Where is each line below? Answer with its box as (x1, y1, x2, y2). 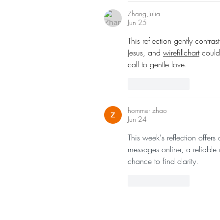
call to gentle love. (128, 59, 187, 70)
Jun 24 (128, 114, 147, 124)
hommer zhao (128, 106, 167, 115)
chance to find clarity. (128, 156, 198, 167)
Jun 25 (128, 18, 147, 27)
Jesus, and (128, 47, 163, 58)
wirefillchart (163, 47, 199, 58)
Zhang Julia (128, 9, 160, 19)
